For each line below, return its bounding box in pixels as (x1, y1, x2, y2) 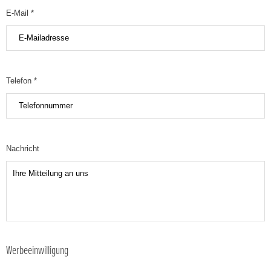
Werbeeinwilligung (6, 244, 68, 256)
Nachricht (6, 144, 39, 153)
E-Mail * (6, 8, 34, 18)
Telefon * (6, 76, 37, 85)
